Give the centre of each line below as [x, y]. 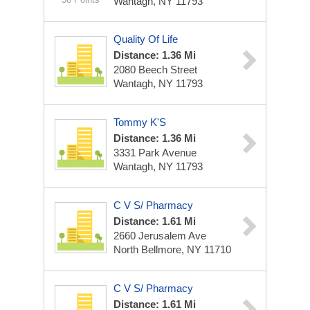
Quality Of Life [146, 39]
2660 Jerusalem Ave [160, 236]
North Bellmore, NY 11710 [172, 249]
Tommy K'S [140, 122]
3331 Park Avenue [155, 153]
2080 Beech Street [155, 70]
